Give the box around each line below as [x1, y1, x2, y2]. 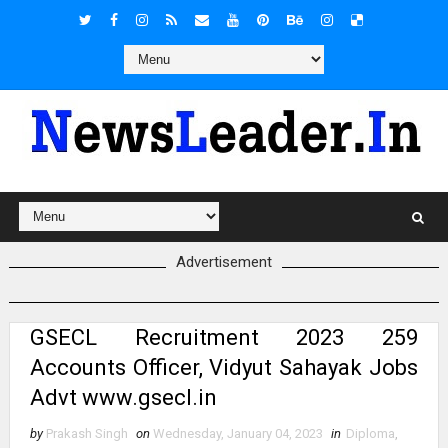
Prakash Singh [45, 426, 128, 441]
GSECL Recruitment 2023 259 [29, 325, 419, 350]
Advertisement [175, 253, 272, 271]
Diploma [345, 426, 395, 441]
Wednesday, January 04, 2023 [152, 426, 323, 441]
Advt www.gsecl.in [29, 385, 217, 410]
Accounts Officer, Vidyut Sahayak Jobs [29, 355, 419, 380]
